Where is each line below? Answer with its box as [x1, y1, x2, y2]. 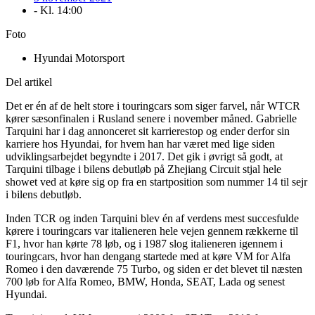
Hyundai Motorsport [34, 52, 124, 65]
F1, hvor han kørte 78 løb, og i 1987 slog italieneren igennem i [6, 238, 283, 250]
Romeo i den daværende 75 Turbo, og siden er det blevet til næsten [6, 263, 302, 276]
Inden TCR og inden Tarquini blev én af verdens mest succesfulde [6, 212, 299, 225]
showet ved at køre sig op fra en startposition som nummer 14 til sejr [6, 176, 307, 188]
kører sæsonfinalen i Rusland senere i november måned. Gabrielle [6, 112, 297, 125]
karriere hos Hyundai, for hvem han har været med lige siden [6, 138, 275, 150]
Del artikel [6, 76, 52, 89]
